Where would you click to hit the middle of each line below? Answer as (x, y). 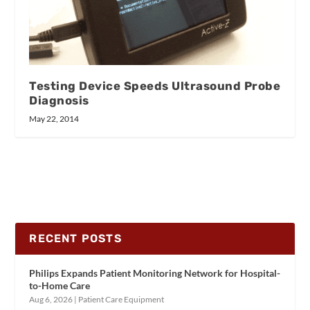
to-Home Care (60, 286)
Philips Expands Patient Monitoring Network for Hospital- (155, 273)
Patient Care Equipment (121, 300)
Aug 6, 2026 (51, 300)
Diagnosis (59, 101)
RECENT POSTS (75, 239)
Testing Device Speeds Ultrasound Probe (155, 86)
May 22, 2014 (54, 119)
